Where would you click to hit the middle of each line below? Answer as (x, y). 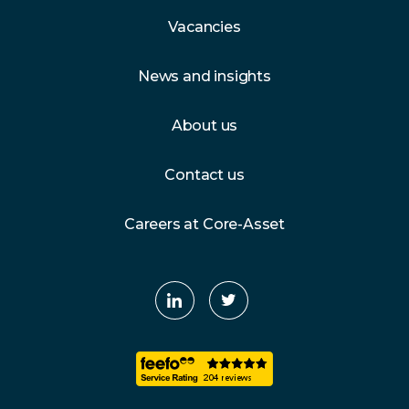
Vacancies (204, 27)
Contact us (204, 175)
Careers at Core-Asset (204, 224)
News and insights (204, 76)
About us (204, 126)
